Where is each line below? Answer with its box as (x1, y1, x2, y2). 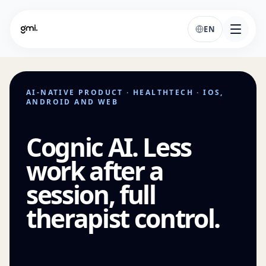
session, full (26, 178, 156, 211)
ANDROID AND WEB (26, 97, 118, 107)
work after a (26, 154, 164, 188)
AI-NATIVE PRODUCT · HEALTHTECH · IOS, (26, 87, 224, 97)
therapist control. (26, 201, 220, 235)
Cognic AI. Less (26, 130, 192, 164)
